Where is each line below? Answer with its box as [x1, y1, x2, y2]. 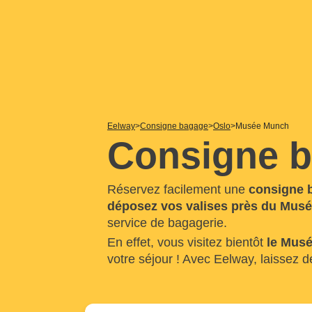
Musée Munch [235, 121, 289, 131]
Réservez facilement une [107, 182, 249, 196]
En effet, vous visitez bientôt [107, 235, 267, 249]
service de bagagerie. [107, 216, 227, 230]
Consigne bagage [140, 121, 208, 131]
